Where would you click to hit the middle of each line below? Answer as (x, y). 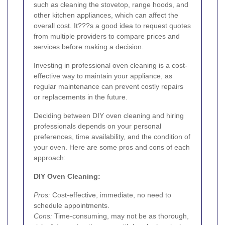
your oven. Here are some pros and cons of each (112, 147)
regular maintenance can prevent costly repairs (108, 86)
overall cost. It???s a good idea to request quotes (112, 25)
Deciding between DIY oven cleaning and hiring (109, 115)
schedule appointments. (72, 205)
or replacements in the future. (81, 97)
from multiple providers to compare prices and (107, 36)
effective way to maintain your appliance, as (103, 76)
